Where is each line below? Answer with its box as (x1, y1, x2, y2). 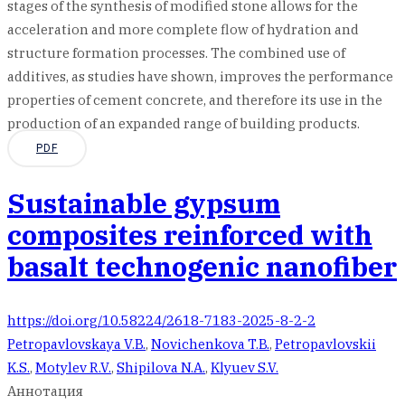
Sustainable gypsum (7, 185, 280, 221)
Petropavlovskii (275, 335, 376, 353)
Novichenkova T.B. (151, 335, 269, 353)
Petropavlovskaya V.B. (7, 335, 146, 353)
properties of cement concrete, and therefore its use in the (7, 91, 382, 108)
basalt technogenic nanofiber (7, 249, 397, 284)
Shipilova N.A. (117, 359, 205, 376)
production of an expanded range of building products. (7, 115, 360, 132)
